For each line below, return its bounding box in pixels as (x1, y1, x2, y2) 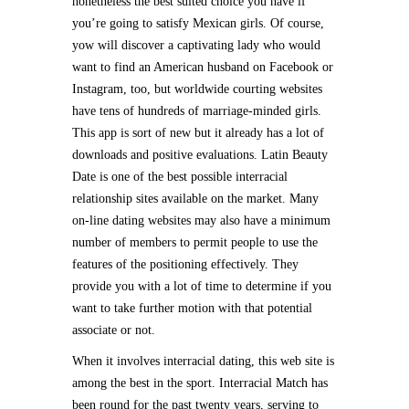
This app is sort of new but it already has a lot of (72, 126, 324, 140)
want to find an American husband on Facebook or (72, 60, 333, 74)
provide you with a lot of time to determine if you (72, 279, 331, 293)
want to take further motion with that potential (72, 301, 312, 315)
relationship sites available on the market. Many (72, 192, 319, 205)
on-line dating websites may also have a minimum (72, 214, 330, 227)
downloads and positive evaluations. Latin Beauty (72, 148, 328, 162)
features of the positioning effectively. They (72, 257, 299, 271)
